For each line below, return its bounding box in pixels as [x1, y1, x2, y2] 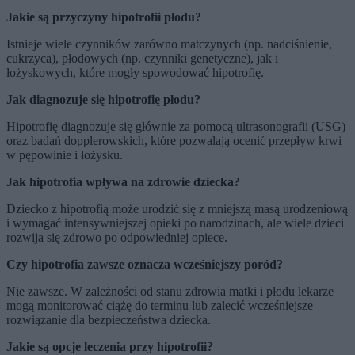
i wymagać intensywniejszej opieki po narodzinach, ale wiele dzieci [6, 216, 344, 230]
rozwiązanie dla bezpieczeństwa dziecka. [6, 312, 211, 326]
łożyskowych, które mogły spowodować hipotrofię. [6, 65, 264, 79]
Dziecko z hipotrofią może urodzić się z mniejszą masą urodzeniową [6, 201, 348, 216]
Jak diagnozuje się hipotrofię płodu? [6, 92, 200, 106]
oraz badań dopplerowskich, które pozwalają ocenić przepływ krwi [6, 133, 342, 147]
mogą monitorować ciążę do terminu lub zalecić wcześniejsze [6, 298, 313, 312]
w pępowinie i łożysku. [6, 147, 123, 162]
